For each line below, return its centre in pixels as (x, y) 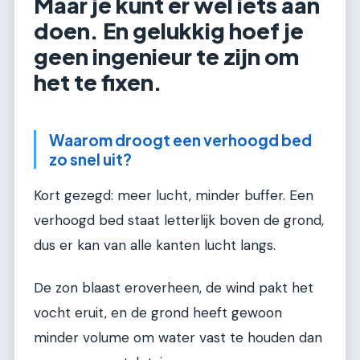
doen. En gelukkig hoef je (169, 31)
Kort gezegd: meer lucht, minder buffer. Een (174, 195)
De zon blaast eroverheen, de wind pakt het (174, 288)
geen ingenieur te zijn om (166, 57)
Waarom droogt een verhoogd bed (180, 140)
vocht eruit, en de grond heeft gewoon (158, 313)
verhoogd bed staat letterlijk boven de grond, (179, 220)
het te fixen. (98, 82)
